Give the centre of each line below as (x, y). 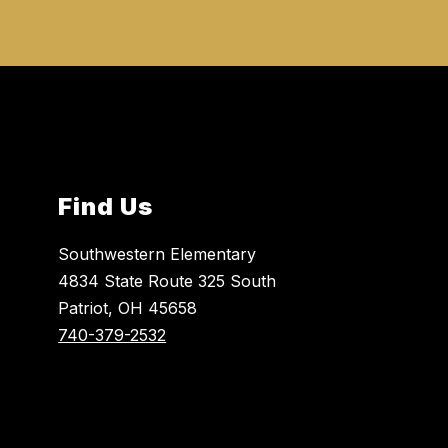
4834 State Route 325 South (167, 280)
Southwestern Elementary (157, 253)
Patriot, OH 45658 (128, 307)
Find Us (106, 206)
